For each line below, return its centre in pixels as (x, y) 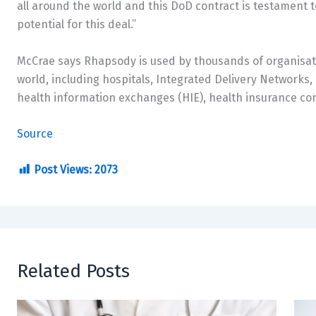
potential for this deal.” (77, 25)
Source (35, 134)
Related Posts (73, 271)
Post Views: (63, 169)
